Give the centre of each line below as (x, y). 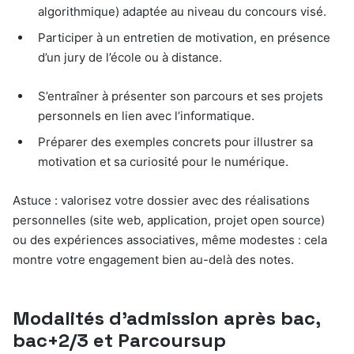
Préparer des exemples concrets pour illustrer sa (175, 142)
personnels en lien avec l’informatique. (146, 116)
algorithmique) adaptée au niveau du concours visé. (182, 12)
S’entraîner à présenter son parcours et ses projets (181, 96)
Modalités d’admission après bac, (166, 318)
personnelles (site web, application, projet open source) (169, 220)
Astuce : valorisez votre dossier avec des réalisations (161, 201)
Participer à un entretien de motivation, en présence (184, 38)
